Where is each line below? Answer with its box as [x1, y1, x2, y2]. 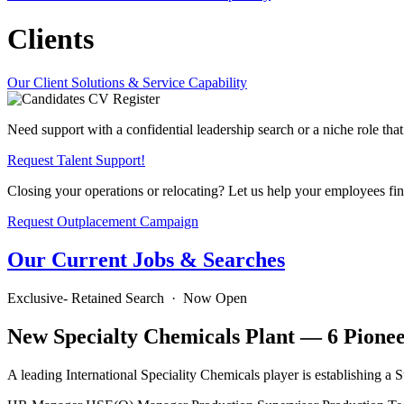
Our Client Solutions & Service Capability [7, 75, 247, 91]
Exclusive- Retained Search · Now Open [7, 290, 247, 307]
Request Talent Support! [7, 152, 145, 169]
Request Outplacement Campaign [7, 214, 198, 230]
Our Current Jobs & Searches [7, 248, 285, 272]
